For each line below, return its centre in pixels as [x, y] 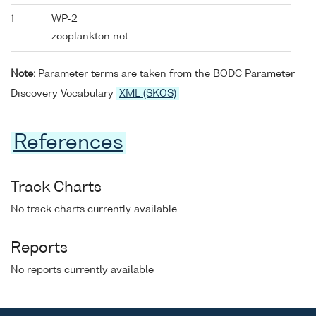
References [68, 143]
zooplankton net [90, 37]
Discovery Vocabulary [63, 93]
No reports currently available [82, 270]
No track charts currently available [94, 209]
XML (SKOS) [148, 93]
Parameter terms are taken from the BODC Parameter [165, 74]
